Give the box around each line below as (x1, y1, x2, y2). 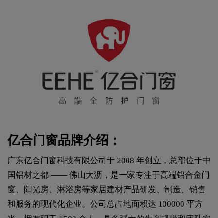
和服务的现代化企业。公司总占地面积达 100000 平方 (7, 199, 203, 209)
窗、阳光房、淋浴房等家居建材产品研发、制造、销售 (7, 184, 206, 194)
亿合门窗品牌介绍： (7, 133, 121, 147)
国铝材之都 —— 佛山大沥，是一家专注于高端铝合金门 (7, 170, 210, 180)
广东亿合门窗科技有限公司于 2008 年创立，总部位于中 (7, 155, 211, 165)
